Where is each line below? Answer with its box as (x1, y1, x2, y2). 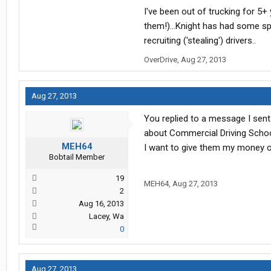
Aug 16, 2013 (79, 199, 124, 209)
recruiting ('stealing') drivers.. (144, 35, 256, 47)
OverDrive (144, 55, 177, 65)
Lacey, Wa (89, 212, 124, 221)
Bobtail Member (49, 152, 105, 162)
